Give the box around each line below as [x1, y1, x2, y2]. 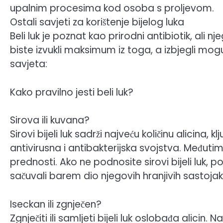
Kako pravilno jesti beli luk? [10, 85, 133, 99]
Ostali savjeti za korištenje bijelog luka [10, 15, 184, 29]
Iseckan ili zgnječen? [10, 197, 102, 211]
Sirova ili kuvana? [10, 113, 90, 127]
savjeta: [10, 57, 47, 71]
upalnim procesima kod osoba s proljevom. [10, 1, 214, 15]
